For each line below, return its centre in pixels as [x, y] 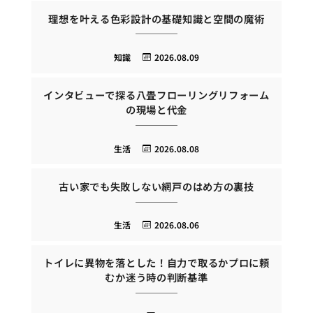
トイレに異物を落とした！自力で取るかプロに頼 [156, 263]
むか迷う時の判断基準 [156, 277]
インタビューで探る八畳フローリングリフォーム [156, 95]
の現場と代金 [156, 110]
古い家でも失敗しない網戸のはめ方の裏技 [156, 186]
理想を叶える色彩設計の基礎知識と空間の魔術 [156, 18]
